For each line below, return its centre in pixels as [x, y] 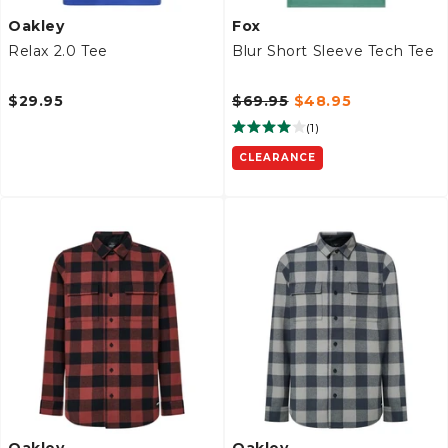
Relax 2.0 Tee [58, 50]
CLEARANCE [277, 157]
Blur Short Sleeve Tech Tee [333, 50]
